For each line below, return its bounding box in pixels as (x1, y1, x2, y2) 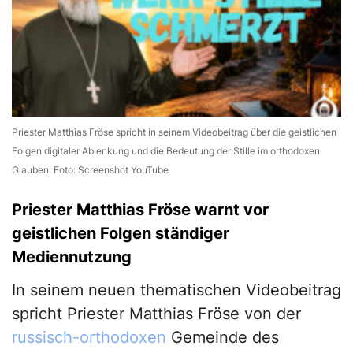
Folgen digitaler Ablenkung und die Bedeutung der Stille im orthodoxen (12, 145, 320, 158)
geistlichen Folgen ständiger (12, 224, 229, 243)
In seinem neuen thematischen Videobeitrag (12, 281, 341, 300)
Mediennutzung (12, 247, 132, 267)
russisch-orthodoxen (12, 328, 166, 347)
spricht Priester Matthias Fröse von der (12, 304, 301, 324)
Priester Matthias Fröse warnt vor (12, 200, 269, 220)
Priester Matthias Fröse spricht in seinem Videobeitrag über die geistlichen (12, 126, 336, 139)
